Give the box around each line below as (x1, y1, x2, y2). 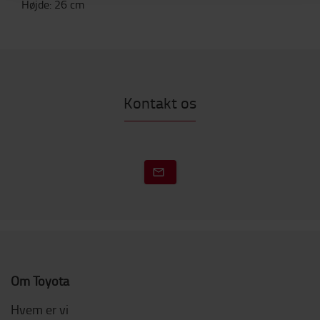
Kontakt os (124, 91, 196, 114)
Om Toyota (11, 272, 69, 289)
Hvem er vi (11, 301, 69, 318)
